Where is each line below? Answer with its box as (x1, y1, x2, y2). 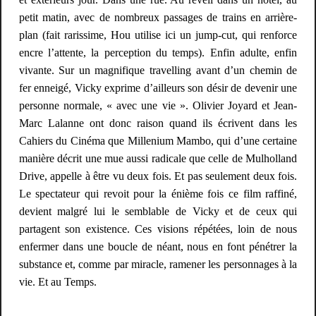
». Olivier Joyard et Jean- (175, 99, 298, 112)
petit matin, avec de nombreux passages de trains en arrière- (18, 11, 298, 24)
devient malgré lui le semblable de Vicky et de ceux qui (18, 205, 298, 218)
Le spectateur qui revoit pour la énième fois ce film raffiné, (18, 188, 298, 200)
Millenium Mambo (127, 135, 211, 147)
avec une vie (116, 99, 176, 112)
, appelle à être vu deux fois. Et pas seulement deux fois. (44, 170, 298, 183)
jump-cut (195, 29, 236, 42)
